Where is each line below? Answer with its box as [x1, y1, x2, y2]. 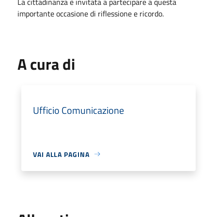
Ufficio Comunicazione [33, 102, 124, 118]
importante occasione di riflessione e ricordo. [17, 7, 164, 19]
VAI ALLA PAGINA [33, 149, 90, 159]
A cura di [17, 52, 75, 76]
